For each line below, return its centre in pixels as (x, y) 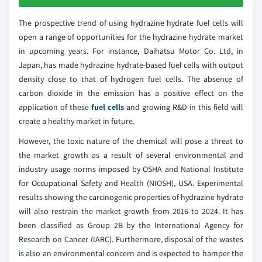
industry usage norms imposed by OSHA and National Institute (131, 169)
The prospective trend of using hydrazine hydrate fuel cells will (131, 23)
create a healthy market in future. (77, 121)
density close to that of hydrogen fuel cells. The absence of (131, 79)
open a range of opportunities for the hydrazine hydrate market (131, 37)
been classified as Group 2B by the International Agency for (131, 225)
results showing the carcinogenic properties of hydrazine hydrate (131, 197)
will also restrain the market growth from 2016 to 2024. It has (131, 211)
